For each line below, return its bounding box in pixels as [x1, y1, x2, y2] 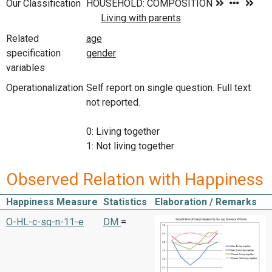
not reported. [86, 97, 140, 109]
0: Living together [86, 126, 160, 138]
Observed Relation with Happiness [6, 169, 263, 189]
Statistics [103, 195, 147, 208]
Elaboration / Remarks [155, 195, 257, 208]
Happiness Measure [6, 195, 98, 208]
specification [6, 47, 61, 59]
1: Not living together [86, 140, 174, 152]
